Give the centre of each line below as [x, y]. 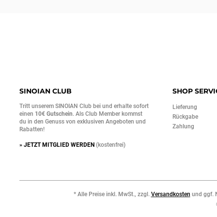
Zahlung [183, 126]
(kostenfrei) [110, 145]
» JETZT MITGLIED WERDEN [57, 145]
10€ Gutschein [54, 114]
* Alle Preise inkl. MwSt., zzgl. [112, 194]
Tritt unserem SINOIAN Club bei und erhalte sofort [84, 106]
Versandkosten [170, 194]
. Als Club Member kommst [108, 114]
